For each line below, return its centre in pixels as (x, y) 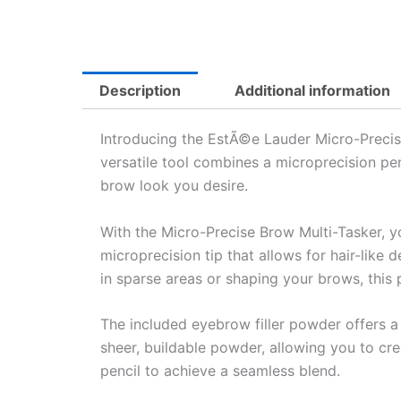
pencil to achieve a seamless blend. (220, 371)
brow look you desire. (174, 185)
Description (141, 91)
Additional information (312, 91)
